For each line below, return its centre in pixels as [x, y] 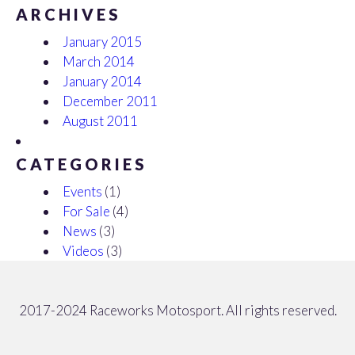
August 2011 [100, 121]
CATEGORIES [82, 164]
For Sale [86, 211]
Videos [83, 251]
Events [82, 191]
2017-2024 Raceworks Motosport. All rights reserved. [177, 310]
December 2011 [110, 101]
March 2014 [99, 61]
